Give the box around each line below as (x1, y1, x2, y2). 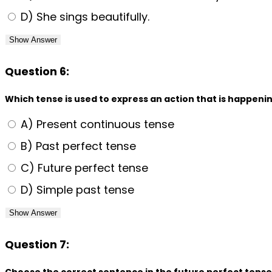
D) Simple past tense (18, 182, 134, 197)
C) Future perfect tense (18, 160, 148, 175)
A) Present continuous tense (18, 116, 174, 132)
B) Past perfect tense (18, 138, 136, 154)
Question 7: (5, 236, 69, 252)
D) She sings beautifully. (18, 8, 149, 24)
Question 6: (5, 63, 69, 79)
